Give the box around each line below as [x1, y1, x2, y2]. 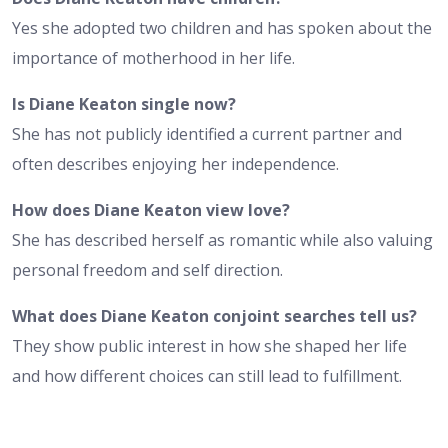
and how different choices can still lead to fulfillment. [12, 364, 402, 387]
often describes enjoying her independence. [12, 152, 339, 175]
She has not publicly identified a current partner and [12, 122, 402, 145]
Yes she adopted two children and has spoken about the [12, 16, 432, 39]
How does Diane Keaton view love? [12, 198, 290, 221]
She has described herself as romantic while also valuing [12, 228, 433, 251]
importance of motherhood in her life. [12, 46, 295, 69]
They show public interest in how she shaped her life [12, 334, 407, 357]
